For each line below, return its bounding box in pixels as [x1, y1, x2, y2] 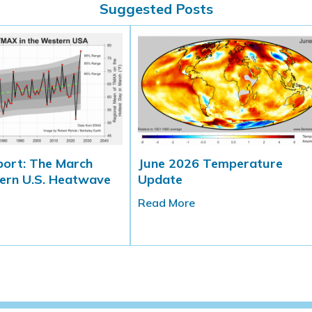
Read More [137, 196, 195, 210]
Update [137, 171, 182, 188]
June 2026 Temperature [137, 155, 283, 172]
